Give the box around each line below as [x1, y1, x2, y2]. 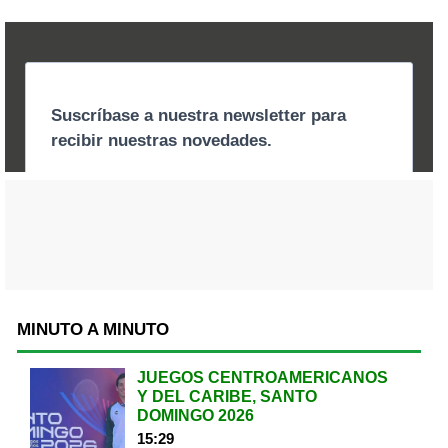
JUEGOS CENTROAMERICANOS [136, 368, 388, 386]
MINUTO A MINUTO [17, 319, 169, 339]
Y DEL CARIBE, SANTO [136, 387, 317, 405]
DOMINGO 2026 [136, 406, 254, 424]
